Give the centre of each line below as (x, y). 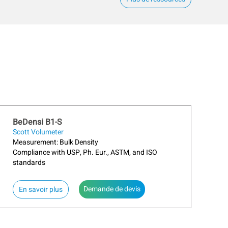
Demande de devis (112, 189)
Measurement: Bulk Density (56, 142)
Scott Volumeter (38, 132)
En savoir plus (41, 190)
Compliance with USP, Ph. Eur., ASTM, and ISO (85, 152)
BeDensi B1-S (38, 122)
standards (29, 163)
